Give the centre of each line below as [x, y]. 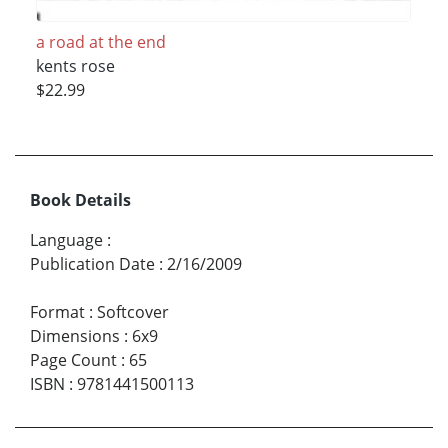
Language [66, 239]
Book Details [80, 199]
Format [57, 311]
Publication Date [92, 263]
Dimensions [75, 335]
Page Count [73, 359]
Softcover [133, 311]
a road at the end [100, 41]
